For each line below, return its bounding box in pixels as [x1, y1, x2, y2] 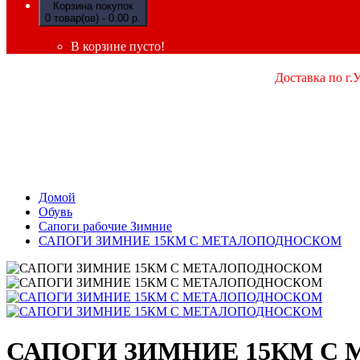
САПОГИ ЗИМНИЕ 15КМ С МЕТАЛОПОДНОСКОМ [39, 234, 342, 248]
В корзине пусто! [71, 39, 165, 54]
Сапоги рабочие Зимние [39, 219, 172, 234]
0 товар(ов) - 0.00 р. [45, 12, 141, 25]
